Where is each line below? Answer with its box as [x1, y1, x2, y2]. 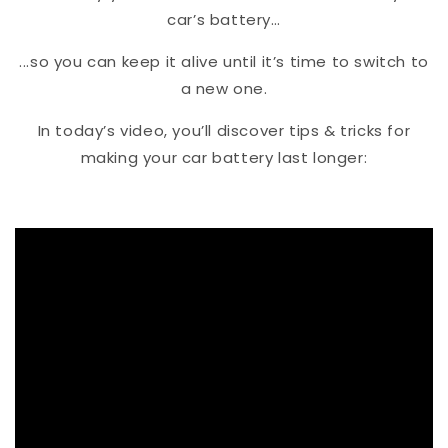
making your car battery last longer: [80, 146, 368, 168]
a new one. [180, 77, 268, 99]
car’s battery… [167, 8, 281, 30]
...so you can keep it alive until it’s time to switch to [19, 50, 429, 72]
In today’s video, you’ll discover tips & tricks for [37, 119, 411, 141]
